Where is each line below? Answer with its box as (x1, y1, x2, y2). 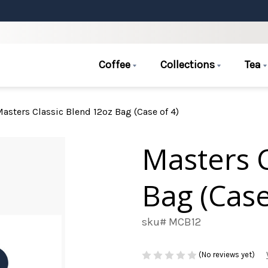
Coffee (99, 57, 133, 71)
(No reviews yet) (199, 250, 255, 260)
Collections (160, 57, 218, 71)
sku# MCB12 (142, 215, 201, 229)
